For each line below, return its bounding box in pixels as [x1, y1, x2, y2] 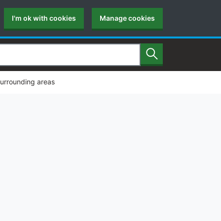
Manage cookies [100, 13, 155, 22]
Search [151, 54, 178, 64]
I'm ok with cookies [12, 13, 76, 22]
